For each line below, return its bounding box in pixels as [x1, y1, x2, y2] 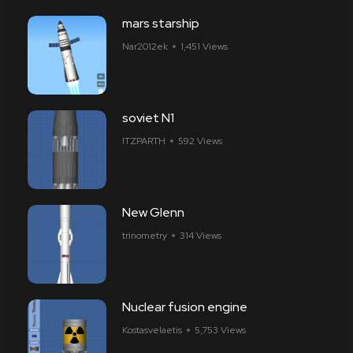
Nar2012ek [122, 40, 168, 53]
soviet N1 [122, 110, 174, 126]
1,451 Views [180, 40, 228, 53]
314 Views [180, 229, 221, 242]
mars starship [122, 15, 199, 32]
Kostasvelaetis [122, 324, 182, 336]
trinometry [122, 229, 167, 242]
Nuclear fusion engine [122, 299, 247, 315]
